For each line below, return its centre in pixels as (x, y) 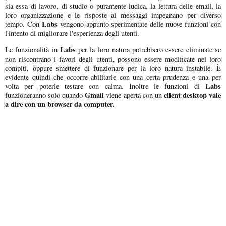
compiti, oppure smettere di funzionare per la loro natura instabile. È (113, 68)
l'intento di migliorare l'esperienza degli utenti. (72, 33)
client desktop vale (192, 95)
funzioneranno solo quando (45, 95)
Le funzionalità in (33, 49)
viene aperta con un (135, 95)
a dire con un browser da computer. (60, 104)
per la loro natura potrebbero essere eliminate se (148, 49)
